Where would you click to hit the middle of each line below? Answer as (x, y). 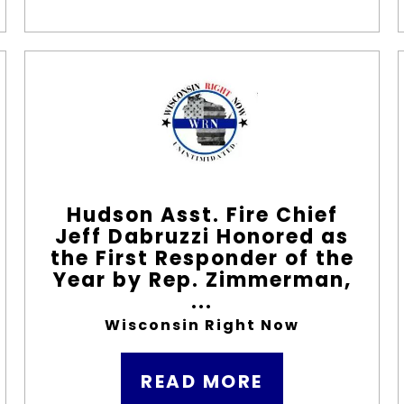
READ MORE (202, 381)
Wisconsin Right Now (202, 325)
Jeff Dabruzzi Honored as (202, 237)
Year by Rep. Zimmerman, (202, 280)
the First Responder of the (202, 258)
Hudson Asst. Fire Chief (202, 215)
